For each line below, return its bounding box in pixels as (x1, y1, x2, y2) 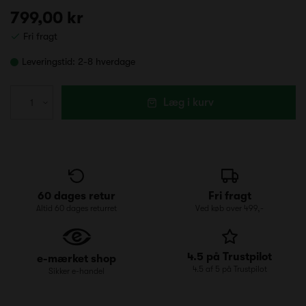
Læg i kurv (163, 96, 214, 109)
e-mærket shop (37, 252, 116, 265)
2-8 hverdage (78, 56, 135, 68)
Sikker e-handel (48, 266, 105, 276)
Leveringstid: (22, 56, 75, 68)
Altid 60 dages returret (36, 204, 117, 214)
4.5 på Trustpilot (187, 251, 272, 264)
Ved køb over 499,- (195, 204, 264, 214)
